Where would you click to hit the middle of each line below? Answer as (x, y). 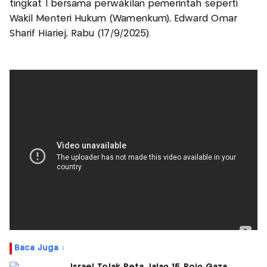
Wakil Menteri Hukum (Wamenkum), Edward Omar (123, 19)
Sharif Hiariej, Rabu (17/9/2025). (80, 34)
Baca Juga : (39, 248)
